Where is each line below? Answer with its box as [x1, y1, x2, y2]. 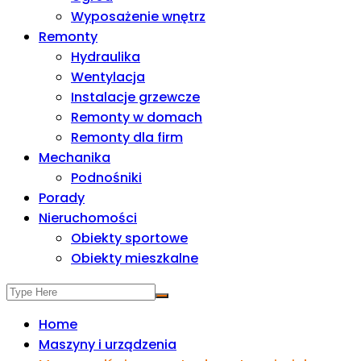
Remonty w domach [71, 108, 202, 127]
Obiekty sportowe [71, 229, 188, 247]
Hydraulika [71, 48, 140, 66]
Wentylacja [71, 68, 145, 86]
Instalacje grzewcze [71, 88, 200, 106]
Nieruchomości [39, 209, 137, 227]
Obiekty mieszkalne [71, 249, 198, 268]
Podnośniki [71, 168, 142, 187]
